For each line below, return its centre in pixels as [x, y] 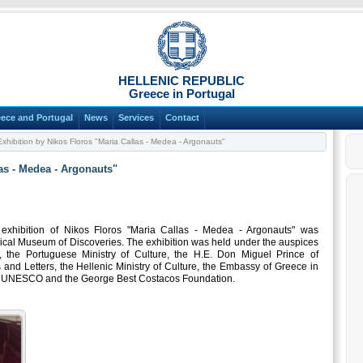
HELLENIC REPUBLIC [181, 81]
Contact [182, 118]
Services [137, 118]
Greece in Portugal [181, 94]
